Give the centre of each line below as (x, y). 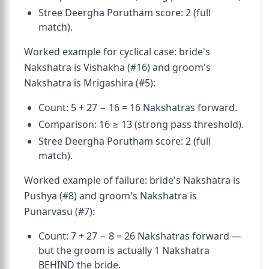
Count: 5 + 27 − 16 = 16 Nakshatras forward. (138, 107)
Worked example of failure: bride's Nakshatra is (132, 180)
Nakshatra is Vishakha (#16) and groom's (117, 67)
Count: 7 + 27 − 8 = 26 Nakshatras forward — (140, 236)
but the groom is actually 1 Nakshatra (124, 250)
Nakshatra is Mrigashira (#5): (90, 83)
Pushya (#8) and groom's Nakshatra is (110, 196)
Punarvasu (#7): (59, 211)
